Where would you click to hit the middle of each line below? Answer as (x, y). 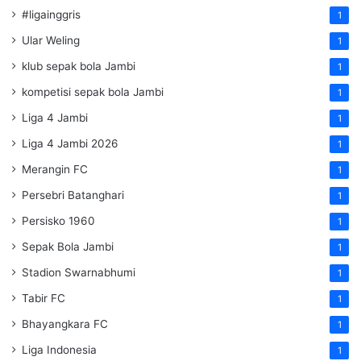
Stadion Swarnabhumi (79, 273)
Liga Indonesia (59, 350)
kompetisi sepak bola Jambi (93, 92)
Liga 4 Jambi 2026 (70, 144)
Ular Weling (51, 41)
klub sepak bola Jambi (79, 66)
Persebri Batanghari (73, 195)
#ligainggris (51, 15)
